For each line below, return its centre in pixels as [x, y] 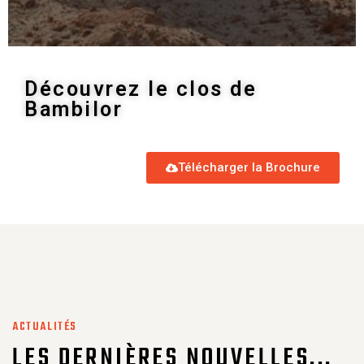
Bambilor [74, 109]
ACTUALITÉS [45, 327]
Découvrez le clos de [141, 89]
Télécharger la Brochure [249, 167]
